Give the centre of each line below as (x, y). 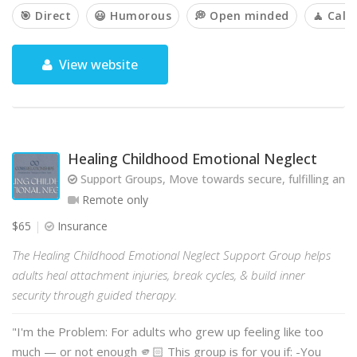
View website (97, 65)
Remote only (114, 200)
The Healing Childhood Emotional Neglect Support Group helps (171, 255)
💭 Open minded (242, 16)
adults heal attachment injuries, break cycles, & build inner (159, 275)
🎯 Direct (45, 16)
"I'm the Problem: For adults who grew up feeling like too (168, 331)
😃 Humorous (133, 16)
